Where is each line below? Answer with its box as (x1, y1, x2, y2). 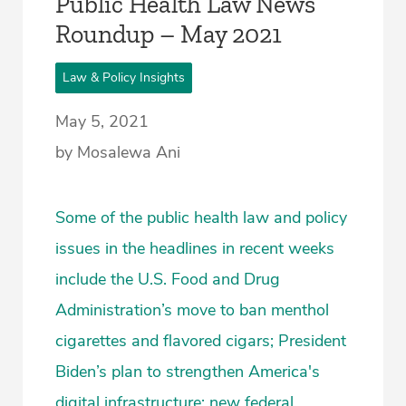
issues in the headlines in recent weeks (55, 237, 334, 260)
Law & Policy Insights (63, 69, 185, 87)
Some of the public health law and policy (55, 207, 347, 229)
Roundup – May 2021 (55, 19, 282, 50)
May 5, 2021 (55, 111, 149, 133)
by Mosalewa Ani (55, 141, 180, 164)
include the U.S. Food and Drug (55, 268, 280, 291)
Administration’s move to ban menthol (55, 299, 329, 322)
